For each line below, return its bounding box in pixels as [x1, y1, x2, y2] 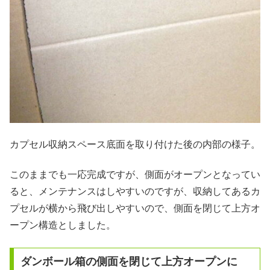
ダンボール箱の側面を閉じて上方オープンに [20, 255, 237, 268]
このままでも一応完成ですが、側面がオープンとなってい [10, 169, 260, 180]
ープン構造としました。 [10, 220, 116, 231]
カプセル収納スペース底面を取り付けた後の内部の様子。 [10, 139, 260, 150]
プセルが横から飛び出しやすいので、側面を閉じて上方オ [10, 203, 260, 214]
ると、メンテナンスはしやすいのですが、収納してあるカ [10, 186, 260, 197]
